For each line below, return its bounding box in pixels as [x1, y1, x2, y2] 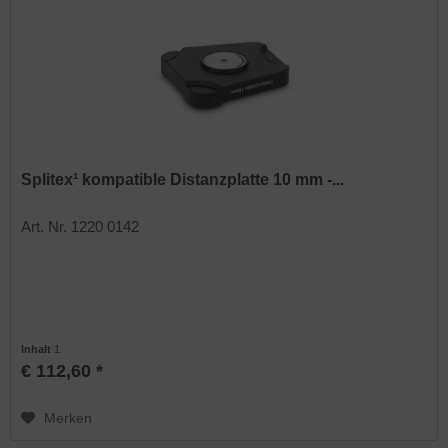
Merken [44, 409, 93, 426]
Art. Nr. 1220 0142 [21, 217, 140, 235]
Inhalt [21, 342, 55, 355]
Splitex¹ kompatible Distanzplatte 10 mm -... [21, 170, 345, 188]
